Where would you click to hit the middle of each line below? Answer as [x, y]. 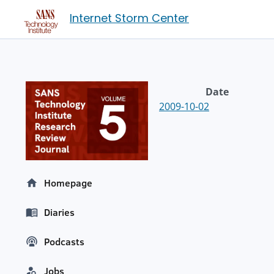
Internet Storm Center [129, 18]
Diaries [59, 213]
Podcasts [64, 242]
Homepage [68, 183]
